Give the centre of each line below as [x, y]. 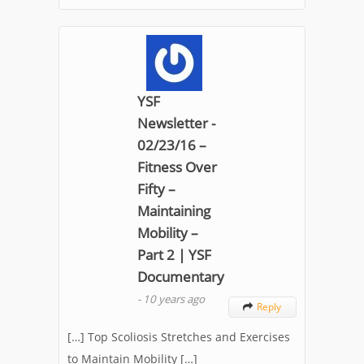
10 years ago [174, 299]
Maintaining [174, 210]
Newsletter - [176, 123]
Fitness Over [177, 167]
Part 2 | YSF [174, 254]
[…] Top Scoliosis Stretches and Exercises [179, 336]
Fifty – [156, 188]
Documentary [181, 276]
